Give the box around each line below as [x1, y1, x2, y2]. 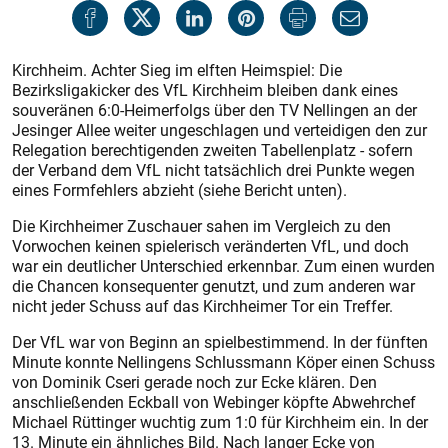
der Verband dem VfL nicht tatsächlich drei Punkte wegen [12, 159, 415, 181]
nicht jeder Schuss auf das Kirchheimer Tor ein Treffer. [12, 295, 393, 317]
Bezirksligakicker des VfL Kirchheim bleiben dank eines [12, 79, 398, 101]
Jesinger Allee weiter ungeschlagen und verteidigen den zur [12, 119, 427, 141]
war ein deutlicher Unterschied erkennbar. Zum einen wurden [12, 255, 435, 277]
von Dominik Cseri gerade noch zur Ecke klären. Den [12, 371, 377, 393]
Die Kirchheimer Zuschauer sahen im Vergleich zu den [12, 215, 391, 237]
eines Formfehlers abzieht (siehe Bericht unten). [12, 179, 347, 201]
